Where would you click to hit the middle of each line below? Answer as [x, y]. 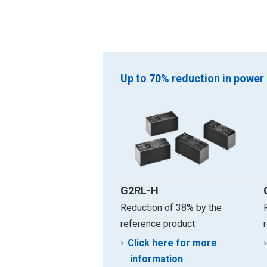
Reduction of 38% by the [171, 207]
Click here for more [172, 243]
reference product [158, 223]
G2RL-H [139, 190]
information [156, 259]
